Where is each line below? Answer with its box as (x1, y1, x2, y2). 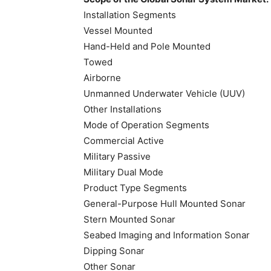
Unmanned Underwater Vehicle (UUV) (83, 88, 245, 99)
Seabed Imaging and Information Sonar (83, 229, 250, 241)
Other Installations (83, 103, 162, 115)
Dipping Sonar (83, 245, 145, 256)
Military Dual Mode (83, 166, 163, 178)
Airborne (83, 72, 121, 83)
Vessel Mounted (83, 25, 152, 36)
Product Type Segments (83, 182, 187, 194)
